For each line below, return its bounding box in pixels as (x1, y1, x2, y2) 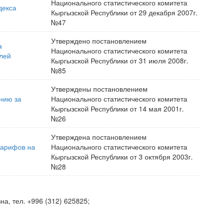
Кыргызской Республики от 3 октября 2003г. (51, 152, 193, 162)
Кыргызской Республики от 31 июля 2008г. (51, 55, 188, 65)
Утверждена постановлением (51, 132, 147, 142)
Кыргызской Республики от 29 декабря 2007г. (51, 7, 198, 17)
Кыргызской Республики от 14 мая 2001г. (51, 104, 184, 113)
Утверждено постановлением (51, 36, 147, 46)
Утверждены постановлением (51, 84, 148, 94)
